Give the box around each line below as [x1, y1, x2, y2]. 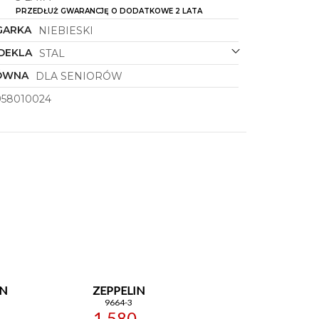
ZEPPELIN [92, 283, 145, 297]
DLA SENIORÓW [35, 69, 122, 83]
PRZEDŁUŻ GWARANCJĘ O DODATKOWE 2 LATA [15, 6, 202, 16]
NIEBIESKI [38, 23, 93, 37]
